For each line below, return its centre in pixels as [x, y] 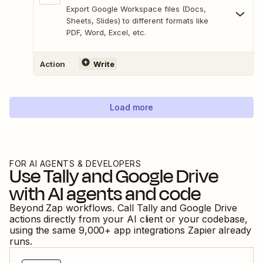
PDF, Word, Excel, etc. [106, 33]
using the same [43, 230]
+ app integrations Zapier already [178, 230]
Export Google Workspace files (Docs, [136, 9]
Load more [131, 107]
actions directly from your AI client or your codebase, [129, 219]
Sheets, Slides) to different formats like [137, 21]
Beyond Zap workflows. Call [73, 208]
